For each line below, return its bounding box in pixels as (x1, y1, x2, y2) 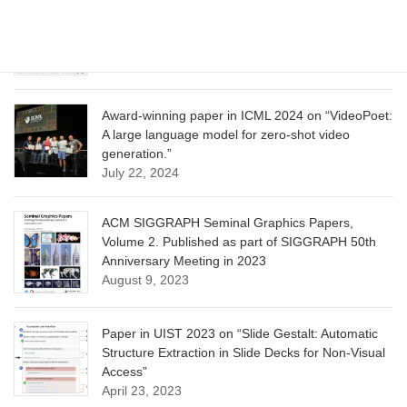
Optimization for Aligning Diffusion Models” (102, 25, 344, 40)
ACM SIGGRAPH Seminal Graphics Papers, (102, 215, 353, 231)
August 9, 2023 (102, 273, 189, 288)
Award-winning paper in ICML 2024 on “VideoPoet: (102, 108, 392, 124)
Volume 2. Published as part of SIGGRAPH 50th (102, 234, 376, 250)
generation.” (102, 146, 172, 162)
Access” (102, 364, 147, 380)
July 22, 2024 (102, 165, 179, 181)
